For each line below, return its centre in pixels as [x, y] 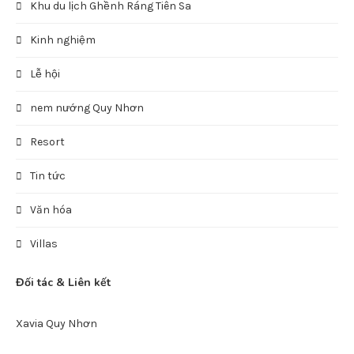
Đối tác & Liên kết [63, 282]
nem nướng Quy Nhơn [87, 108]
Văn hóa [51, 210]
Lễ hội [45, 74]
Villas [44, 244]
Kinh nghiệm [63, 40]
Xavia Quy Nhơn [56, 324]
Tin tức [48, 176]
